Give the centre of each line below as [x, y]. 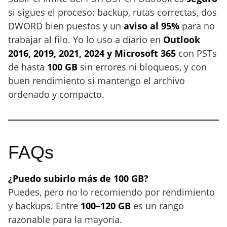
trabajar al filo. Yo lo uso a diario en [86, 40]
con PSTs [196, 53]
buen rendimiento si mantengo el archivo [97, 81]
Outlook [182, 40]
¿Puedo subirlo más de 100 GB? [78, 178]
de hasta [28, 67]
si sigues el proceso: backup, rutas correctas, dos [112, 12]
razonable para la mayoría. [65, 219]
